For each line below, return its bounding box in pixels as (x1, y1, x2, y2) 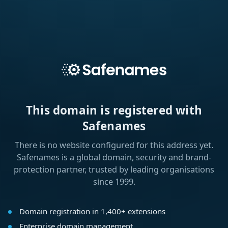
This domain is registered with (25, 102, 202, 119)
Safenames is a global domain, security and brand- (17, 152, 211, 163)
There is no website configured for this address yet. (15, 139, 213, 151)
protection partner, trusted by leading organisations (14, 164, 214, 176)
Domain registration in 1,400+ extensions (19, 206, 165, 217)
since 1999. (93, 176, 135, 188)
